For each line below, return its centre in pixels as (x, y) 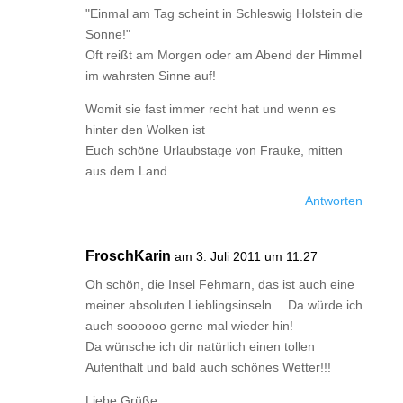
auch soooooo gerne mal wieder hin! (189, 326)
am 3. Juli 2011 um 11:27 (246, 256)
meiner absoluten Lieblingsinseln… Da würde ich (224, 305)
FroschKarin (128, 256)
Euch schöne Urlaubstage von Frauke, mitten (214, 150)
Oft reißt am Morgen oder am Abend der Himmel (223, 55)
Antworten (334, 201)
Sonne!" (107, 34)
